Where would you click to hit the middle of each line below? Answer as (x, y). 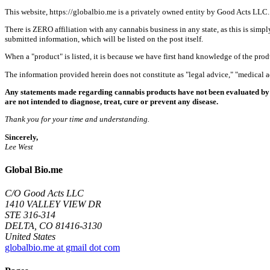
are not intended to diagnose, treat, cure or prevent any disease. (111, 102)
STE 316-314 (30, 215)
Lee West (19, 146)
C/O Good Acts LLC (44, 193)
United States (30, 237)
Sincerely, (21, 137)
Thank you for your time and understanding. (77, 119)
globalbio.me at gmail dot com (62, 248)
